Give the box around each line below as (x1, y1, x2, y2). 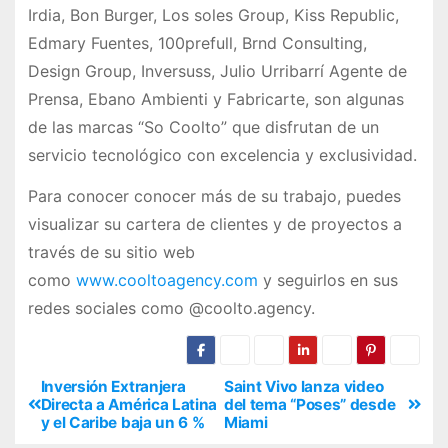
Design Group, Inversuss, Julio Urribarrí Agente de (27, 61, 407, 82)
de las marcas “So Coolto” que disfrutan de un (27, 117, 379, 138)
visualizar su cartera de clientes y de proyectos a (27, 214, 402, 235)
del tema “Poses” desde (224, 394, 396, 414)
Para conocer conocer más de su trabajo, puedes (27, 186, 401, 207)
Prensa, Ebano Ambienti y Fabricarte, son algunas (27, 89, 404, 110)
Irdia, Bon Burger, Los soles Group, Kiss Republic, (27, 5, 399, 26)
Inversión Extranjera (40, 376, 186, 396)
